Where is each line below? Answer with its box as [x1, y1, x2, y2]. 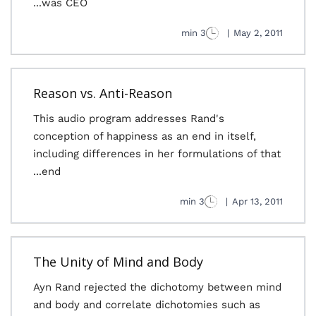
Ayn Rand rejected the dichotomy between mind [33, 281, 281, 293]
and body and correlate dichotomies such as [33, 298, 260, 311]
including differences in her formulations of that [33, 147, 281, 160]
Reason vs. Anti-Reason [33, 85, 172, 102]
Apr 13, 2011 [232, 196, 283, 207]
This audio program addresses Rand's [33, 112, 224, 125]
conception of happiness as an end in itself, [33, 130, 256, 142]
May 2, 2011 [233, 28, 283, 38]
